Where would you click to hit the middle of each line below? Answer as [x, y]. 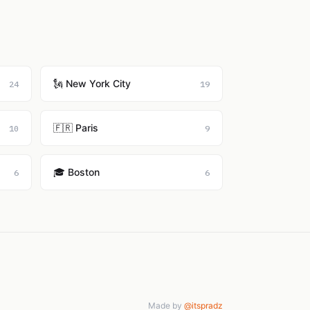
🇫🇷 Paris [76, 128]
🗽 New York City [92, 83]
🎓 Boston [76, 172]
